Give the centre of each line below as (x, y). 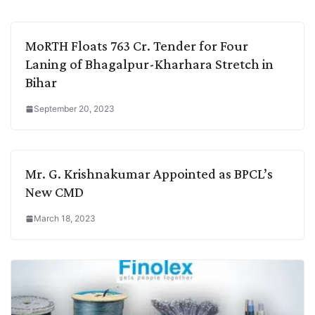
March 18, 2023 (65, 218)
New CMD (54, 192)
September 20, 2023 (74, 108)
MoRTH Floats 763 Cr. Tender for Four (137, 45)
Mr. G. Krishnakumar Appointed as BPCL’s (149, 173)
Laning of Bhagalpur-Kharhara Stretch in (149, 64)
